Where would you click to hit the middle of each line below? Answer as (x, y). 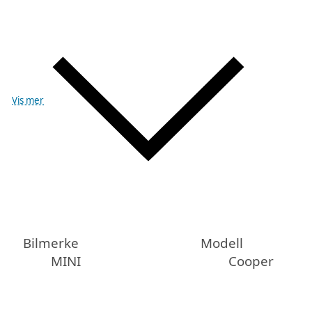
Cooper (251, 262)
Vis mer (28, 101)
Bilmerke (51, 243)
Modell (222, 243)
